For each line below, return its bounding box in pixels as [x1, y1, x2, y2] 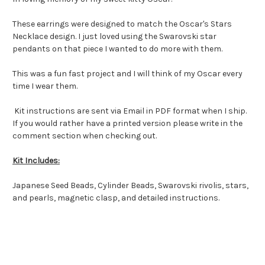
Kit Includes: [12, 156, 60, 166]
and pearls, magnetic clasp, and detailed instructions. [12, 193, 221, 203]
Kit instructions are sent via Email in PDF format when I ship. [12, 106, 247, 117]
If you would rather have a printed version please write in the [12, 118, 243, 129]
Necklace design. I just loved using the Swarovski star [12, 31, 216, 42]
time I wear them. [12, 81, 79, 92]
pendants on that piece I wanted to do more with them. [12, 44, 224, 54]
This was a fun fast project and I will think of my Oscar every [12, 69, 243, 79]
